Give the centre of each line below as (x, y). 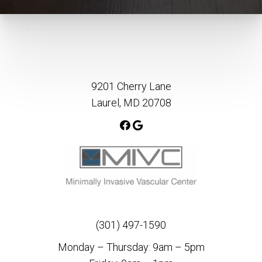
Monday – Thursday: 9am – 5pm (131, 247)
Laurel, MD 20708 (131, 102)
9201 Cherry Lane (131, 86)
